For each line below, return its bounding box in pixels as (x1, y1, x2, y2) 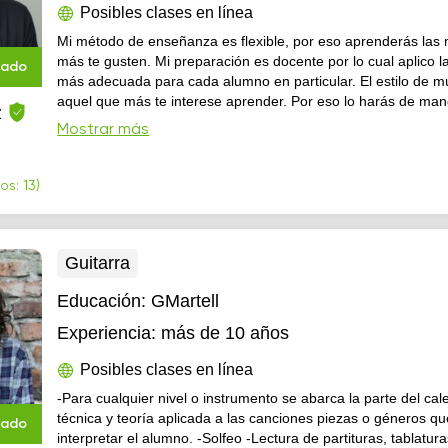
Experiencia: (57, 323, 157, 343)
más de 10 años (161, 323, 290, 343)
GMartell (151, 291, 220, 311)
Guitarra (65, 253, 131, 273)
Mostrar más (57, 122, 150, 138)
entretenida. (57, 113, 134, 129)
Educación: (57, 291, 152, 311)
